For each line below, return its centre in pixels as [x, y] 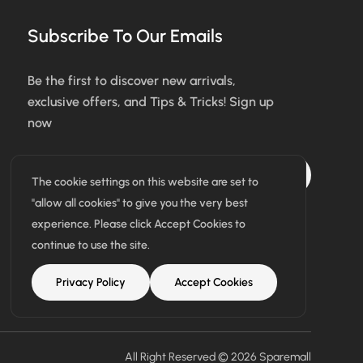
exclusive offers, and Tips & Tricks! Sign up [150, 102]
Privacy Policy [91, 282]
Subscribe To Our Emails [125, 36]
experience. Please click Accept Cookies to [139, 224]
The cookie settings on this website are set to [145, 182]
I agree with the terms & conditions [166, 219]
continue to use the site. [91, 245]
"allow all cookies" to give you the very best [140, 203]
